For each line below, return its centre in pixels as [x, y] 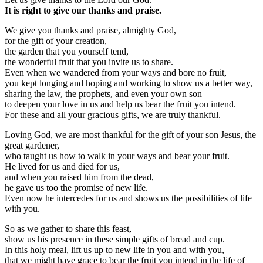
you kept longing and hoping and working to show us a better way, [129, 83]
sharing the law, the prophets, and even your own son [103, 93]
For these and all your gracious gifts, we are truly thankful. [113, 114]
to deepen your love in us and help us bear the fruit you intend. [120, 104]
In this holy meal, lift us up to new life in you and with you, [114, 249]
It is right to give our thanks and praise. [83, 10]
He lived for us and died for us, [62, 166]
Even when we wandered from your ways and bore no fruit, [116, 72]
